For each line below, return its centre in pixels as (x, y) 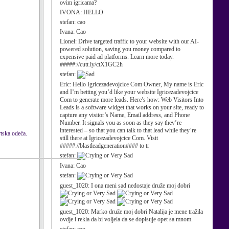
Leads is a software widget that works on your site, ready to (132, 107)
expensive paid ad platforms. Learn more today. (117, 57)
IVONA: (72, 12)
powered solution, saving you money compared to (120, 49)
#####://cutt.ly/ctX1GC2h (91, 64)
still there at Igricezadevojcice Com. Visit (109, 138)
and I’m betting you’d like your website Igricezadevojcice (129, 92)
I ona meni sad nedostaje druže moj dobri (141, 186)
